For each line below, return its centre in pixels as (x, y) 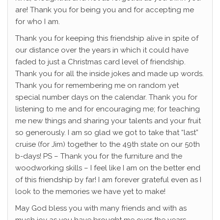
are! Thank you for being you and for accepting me (105, 10)
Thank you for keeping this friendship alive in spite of (107, 39)
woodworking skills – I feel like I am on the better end (108, 168)
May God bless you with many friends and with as (101, 208)
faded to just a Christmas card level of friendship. (100, 62)
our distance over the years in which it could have (102, 50)
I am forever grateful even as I (150, 180)
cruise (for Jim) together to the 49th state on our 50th (108, 145)
